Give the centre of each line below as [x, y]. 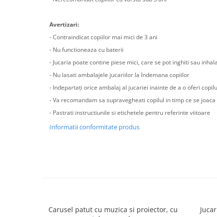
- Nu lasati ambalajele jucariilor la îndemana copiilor [119, 75]
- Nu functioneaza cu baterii [86, 50]
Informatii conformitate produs [94, 127]
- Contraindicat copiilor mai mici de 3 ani [103, 37]
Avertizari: [64, 24]
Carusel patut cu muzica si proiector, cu [113, 209]
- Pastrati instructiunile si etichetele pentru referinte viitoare [130, 113]
